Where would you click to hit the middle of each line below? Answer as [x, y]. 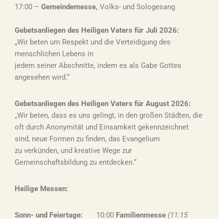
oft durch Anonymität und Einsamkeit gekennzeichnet [102, 127]
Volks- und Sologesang [136, 7]
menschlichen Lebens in [54, 54]
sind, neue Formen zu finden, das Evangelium [87, 139]
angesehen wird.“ [42, 77]
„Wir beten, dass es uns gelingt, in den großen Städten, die [109, 115]
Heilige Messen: [41, 189]
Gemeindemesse [68, 7]
